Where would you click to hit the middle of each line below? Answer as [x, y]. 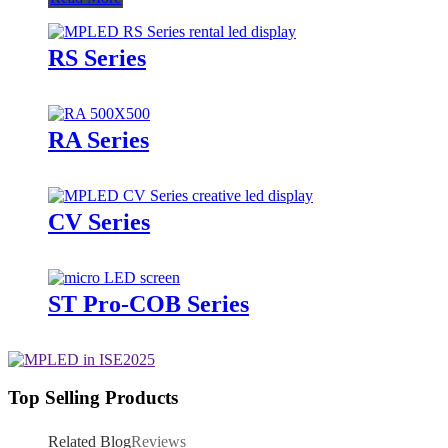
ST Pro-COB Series [148, 303]
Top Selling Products [93, 398]
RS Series [97, 57]
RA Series [98, 139]
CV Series [99, 221]
